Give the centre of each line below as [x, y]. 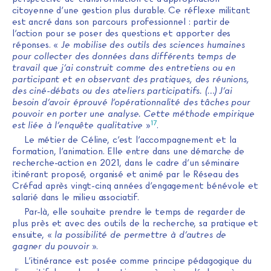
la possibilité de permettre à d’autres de [141, 235]
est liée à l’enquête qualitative [78, 126]
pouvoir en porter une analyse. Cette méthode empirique [133, 114]
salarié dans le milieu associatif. [76, 198]
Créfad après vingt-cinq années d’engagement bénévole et [135, 186]
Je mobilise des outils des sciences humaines [153, 45]
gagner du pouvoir [51, 247]
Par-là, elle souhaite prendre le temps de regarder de [135, 212]
